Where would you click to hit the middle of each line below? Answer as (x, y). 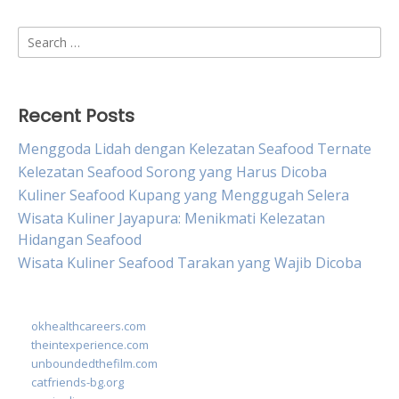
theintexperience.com (90, 345)
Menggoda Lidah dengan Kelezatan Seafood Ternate (195, 149)
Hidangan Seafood (80, 240)
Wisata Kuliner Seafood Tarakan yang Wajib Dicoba (190, 263)
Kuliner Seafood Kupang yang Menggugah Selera (183, 195)
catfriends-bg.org (77, 382)
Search (40, 37)
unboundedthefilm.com (94, 363)
